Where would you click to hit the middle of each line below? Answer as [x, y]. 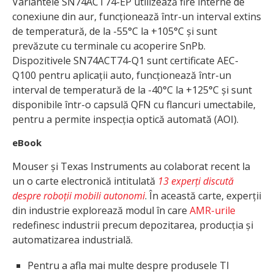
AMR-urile [213, 211]
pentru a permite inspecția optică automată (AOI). [125, 120]
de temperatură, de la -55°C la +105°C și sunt [115, 31]
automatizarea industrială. [72, 240]
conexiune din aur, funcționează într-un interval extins [137, 17]
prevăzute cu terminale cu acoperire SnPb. [109, 46]
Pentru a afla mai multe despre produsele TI [128, 266]
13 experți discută [196, 181]
